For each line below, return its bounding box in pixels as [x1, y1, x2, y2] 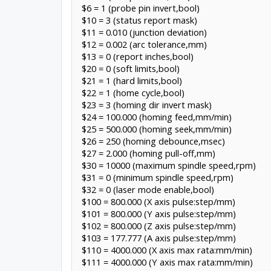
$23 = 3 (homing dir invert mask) [81, 98, 212, 111]
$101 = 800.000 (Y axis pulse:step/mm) [81, 207, 236, 220]
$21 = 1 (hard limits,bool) [81, 74, 182, 87]
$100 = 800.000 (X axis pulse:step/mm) [81, 195, 235, 207]
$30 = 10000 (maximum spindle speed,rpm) [81, 158, 256, 171]
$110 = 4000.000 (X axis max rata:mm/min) [81, 243, 252, 256]
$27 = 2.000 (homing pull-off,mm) [81, 146, 215, 159]
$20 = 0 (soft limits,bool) [81, 62, 180, 74]
